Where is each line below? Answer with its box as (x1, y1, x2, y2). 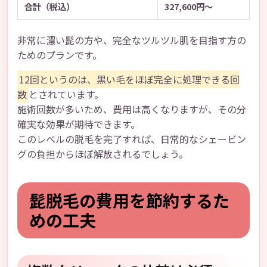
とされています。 (29, 86, 104, 101)
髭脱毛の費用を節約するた (29, 188, 229, 212)
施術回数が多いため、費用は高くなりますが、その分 (17, 101, 246, 116)
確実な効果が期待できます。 (17, 116, 140, 131)
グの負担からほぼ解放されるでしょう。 (17, 146, 188, 161)
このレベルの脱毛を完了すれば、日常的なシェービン (17, 131, 246, 146)
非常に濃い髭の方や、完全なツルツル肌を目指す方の (17, 32, 246, 47)
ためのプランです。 (17, 47, 102, 62)
